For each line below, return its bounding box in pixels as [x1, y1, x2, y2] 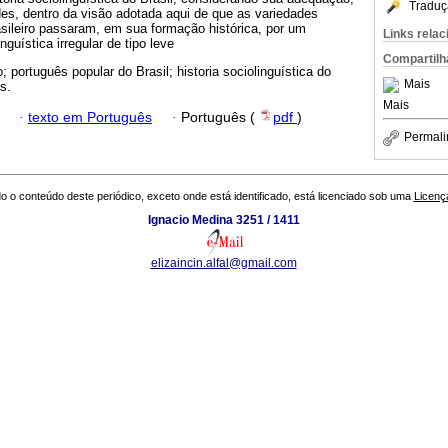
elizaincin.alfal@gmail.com [150, 256, 297, 271]
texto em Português [28, 109, 152, 125]
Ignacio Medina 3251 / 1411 [148, 213, 300, 228]
